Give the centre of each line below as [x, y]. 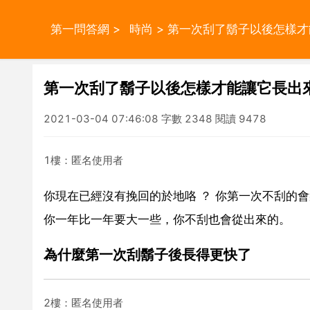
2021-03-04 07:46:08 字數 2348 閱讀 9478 [155, 119]
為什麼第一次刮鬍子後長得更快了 [147, 254]
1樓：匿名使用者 [83, 160]
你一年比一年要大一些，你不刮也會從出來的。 [167, 219]
